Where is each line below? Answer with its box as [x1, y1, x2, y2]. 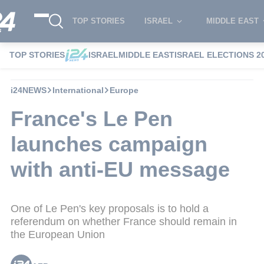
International [52, 85, 104, 95]
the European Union [11, 228, 105, 240]
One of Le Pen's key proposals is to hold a [11, 202, 209, 214]
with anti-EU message [11, 157, 230, 181]
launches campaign [11, 131, 207, 156]
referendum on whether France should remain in [11, 215, 237, 227]
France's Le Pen [11, 106, 173, 131]
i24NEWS [11, 85, 47, 95]
